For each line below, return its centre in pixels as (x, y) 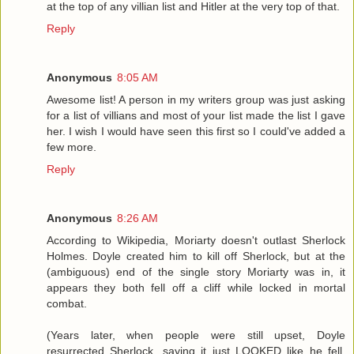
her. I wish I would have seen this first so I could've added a (196, 131)
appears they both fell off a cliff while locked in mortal (196, 287)
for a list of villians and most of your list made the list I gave (196, 115)
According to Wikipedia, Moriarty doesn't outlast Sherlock (196, 240)
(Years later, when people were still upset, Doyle (196, 335)
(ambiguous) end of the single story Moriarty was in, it (196, 271)
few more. (72, 147)
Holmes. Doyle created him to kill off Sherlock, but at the (196, 256)
